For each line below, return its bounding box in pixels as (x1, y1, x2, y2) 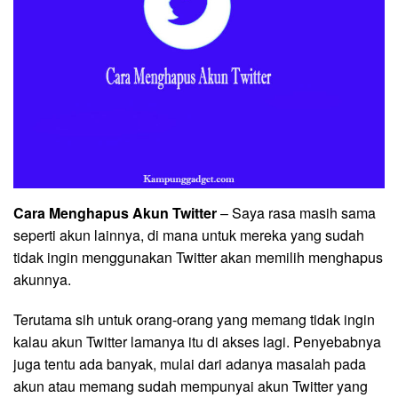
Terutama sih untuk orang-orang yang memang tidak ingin (13, 308, 375, 330)
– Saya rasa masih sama (217, 202, 376, 223)
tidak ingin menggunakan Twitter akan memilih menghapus (13, 246, 383, 267)
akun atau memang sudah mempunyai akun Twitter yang (13, 375, 368, 396)
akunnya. (13, 268, 71, 290)
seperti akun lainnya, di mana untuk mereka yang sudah (13, 224, 364, 245)
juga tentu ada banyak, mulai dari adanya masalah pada (13, 353, 366, 374)
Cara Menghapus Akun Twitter (13, 202, 217, 223)
